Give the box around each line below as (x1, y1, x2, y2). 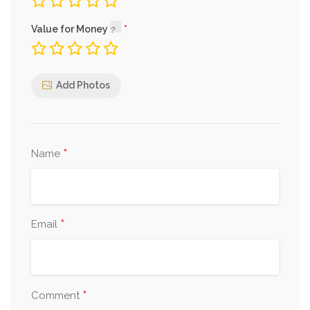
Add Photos (56, 80, 110, 91)
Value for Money (31, 23, 110, 35)
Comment (31, 289, 82, 302)
